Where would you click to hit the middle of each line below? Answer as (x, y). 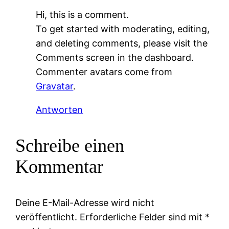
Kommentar (60, 166)
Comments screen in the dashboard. (115, 57)
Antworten (60, 109)
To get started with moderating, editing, (123, 29)
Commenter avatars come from (104, 72)
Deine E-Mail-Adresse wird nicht (85, 202)
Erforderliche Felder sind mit (143, 217)
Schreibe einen (70, 145)
